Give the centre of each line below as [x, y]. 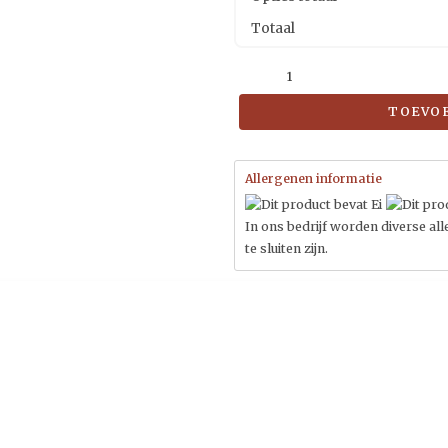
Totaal [273, 28]
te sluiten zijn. [286, 248]
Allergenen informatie [313, 179]
